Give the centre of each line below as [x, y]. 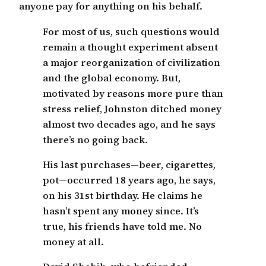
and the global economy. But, [112, 77]
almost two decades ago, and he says [129, 124]
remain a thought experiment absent [130, 47]
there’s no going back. [95, 139]
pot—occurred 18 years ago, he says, [129, 180]
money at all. [73, 242]
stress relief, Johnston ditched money [132, 108]
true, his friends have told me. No [122, 227]
